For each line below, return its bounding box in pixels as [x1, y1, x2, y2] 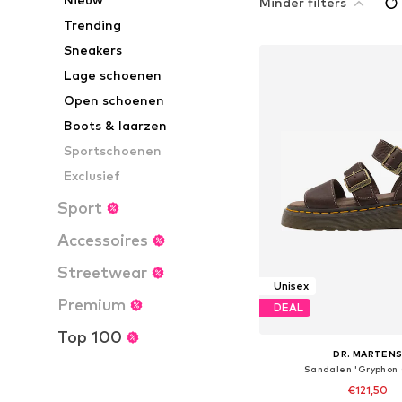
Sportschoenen [64, 143, 162, 158]
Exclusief [64, 168, 121, 183]
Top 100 [57, 328, 122, 346]
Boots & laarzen [64, 118, 168, 133]
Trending [64, 17, 122, 32]
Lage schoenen [64, 67, 162, 83]
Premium [57, 295, 126, 314]
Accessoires [57, 231, 148, 249]
